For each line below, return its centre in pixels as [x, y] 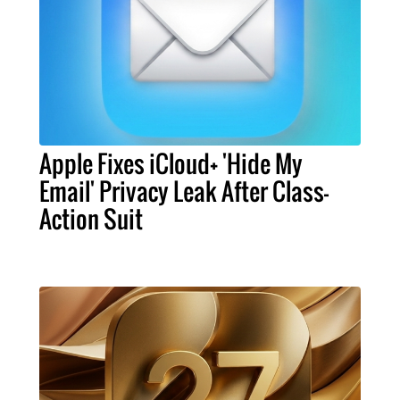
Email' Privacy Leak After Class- [184, 191]
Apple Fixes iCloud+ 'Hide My [171, 163]
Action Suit [91, 218]
